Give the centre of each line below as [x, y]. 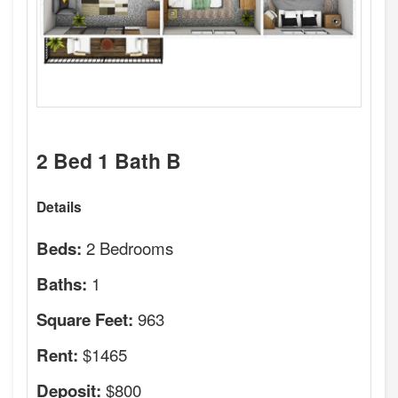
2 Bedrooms [130, 247]
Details [59, 207]
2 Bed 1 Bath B [109, 160]
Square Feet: [85, 319]
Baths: [62, 283]
